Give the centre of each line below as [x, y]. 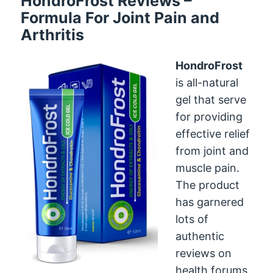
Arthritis [53, 34]
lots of [192, 219]
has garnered [210, 202]
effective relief [213, 133]
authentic [200, 236]
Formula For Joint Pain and [120, 17]
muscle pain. [208, 168]
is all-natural [207, 82]
